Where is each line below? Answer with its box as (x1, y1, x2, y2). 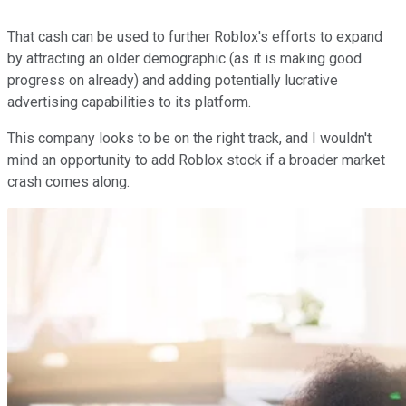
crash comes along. (7, 172, 133, 190)
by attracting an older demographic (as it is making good (7, 49, 362, 67)
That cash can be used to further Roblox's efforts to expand (7, 27, 382, 45)
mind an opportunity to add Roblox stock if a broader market (7, 150, 385, 169)
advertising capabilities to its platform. (7, 92, 255, 111)
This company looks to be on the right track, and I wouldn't (7, 129, 372, 147)
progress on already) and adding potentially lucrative (7, 71, 338, 89)
